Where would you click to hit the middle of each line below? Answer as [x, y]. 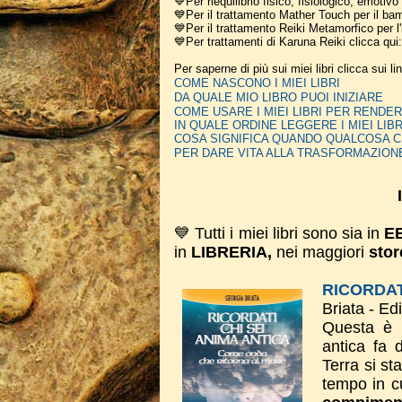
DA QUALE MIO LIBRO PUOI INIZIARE [279, 97]
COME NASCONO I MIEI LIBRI [257, 83]
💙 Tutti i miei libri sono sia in [280, 233]
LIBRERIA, [232, 252]
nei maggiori [323, 252]
